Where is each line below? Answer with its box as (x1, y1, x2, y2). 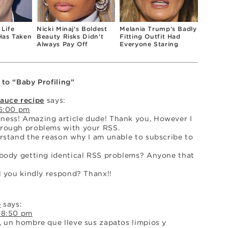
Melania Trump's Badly (120, 24, 197, 33)
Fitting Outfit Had (120, 32, 181, 40)
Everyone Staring (120, 40, 179, 48)
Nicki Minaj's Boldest (37, 24, 107, 33)
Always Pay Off (37, 40, 89, 48)
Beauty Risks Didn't (37, 32, 104, 40)
